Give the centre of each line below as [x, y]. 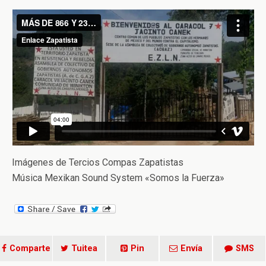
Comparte [30, 249]
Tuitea [84, 249]
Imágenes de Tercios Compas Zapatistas [98, 163]
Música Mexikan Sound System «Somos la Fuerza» [118, 178]
